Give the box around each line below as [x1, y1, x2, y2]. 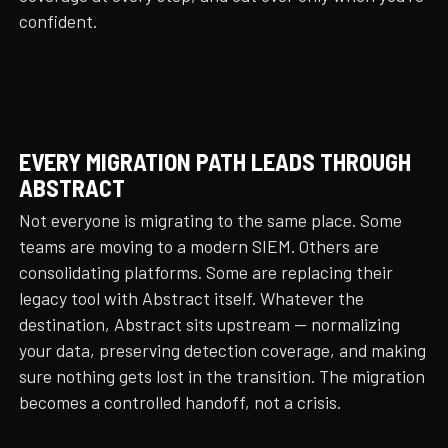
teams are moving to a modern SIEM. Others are [19, 236, 380, 256]
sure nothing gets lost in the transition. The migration [19, 366, 426, 386]
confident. [19, 11, 98, 32]
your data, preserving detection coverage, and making [19, 340, 427, 360]
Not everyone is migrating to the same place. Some [19, 210, 403, 230]
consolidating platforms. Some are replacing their [19, 262, 394, 282]
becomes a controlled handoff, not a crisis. [19, 392, 342, 412]
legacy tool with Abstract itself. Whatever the [19, 288, 365, 308]
